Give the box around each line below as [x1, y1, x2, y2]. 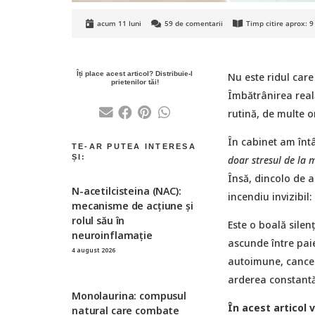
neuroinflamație [72, 228, 153, 242]
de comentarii [175, 18, 224, 28]
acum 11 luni [97, 18, 142, 28]
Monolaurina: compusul [72, 288, 187, 302]
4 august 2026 [72, 245, 115, 254]
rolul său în [72, 213, 125, 227]
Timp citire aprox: [246, 18, 308, 28]
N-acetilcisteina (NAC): [72, 184, 181, 198]
